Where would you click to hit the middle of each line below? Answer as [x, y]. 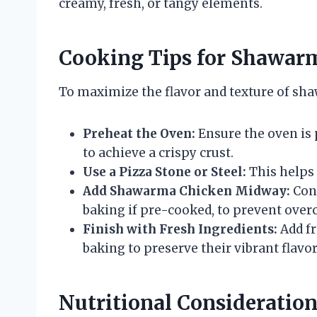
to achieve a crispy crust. [158, 152]
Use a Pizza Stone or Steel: [165, 172]
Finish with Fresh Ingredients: [180, 229]
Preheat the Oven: [139, 133]
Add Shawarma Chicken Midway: [186, 191]
